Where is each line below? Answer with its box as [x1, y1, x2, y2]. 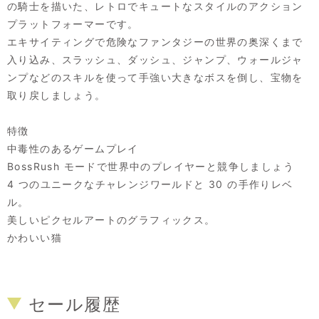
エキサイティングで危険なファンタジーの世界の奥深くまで [7, 36, 303, 48]
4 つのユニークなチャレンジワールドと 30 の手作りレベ [7, 178, 293, 191]
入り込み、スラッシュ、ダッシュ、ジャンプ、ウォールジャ [7, 53, 303, 66]
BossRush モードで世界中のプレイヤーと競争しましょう [7, 160, 294, 173]
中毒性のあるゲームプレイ [7, 142, 139, 155]
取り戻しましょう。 [7, 89, 106, 102]
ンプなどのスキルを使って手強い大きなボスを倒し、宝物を [7, 71, 303, 84]
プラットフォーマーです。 [7, 18, 139, 31]
